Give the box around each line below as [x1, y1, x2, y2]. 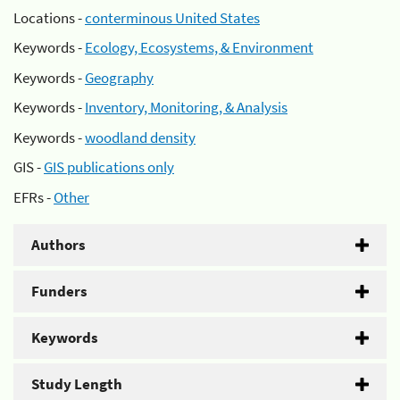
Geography [85, 67, 154, 87]
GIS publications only [44, 157, 174, 177]
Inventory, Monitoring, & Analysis [85, 97, 287, 117]
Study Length [31, 373, 122, 394]
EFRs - [13, 187, 54, 207]
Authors [31, 234, 86, 254]
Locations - [13, 7, 85, 28]
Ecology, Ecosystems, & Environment [85, 37, 313, 57]
